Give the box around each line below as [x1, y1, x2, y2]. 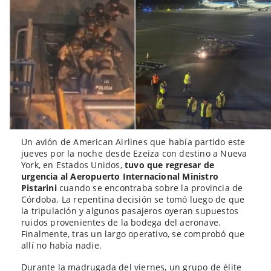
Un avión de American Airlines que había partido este [21, 135, 246, 148]
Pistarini [21, 181, 60, 194]
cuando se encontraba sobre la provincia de [59, 181, 243, 194]
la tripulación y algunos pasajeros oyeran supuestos [21, 204, 239, 217]
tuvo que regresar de [125, 158, 214, 171]
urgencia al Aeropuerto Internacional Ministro [21, 170, 219, 182]
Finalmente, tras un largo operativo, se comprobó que [21, 227, 245, 240]
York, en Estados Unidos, [21, 158, 125, 171]
